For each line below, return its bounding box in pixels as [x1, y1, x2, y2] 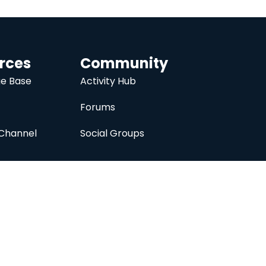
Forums [80, 100, 115, 115]
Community [80, 53, 168, 74]
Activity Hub [80, 74, 136, 88]
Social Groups [80, 126, 144, 141]
